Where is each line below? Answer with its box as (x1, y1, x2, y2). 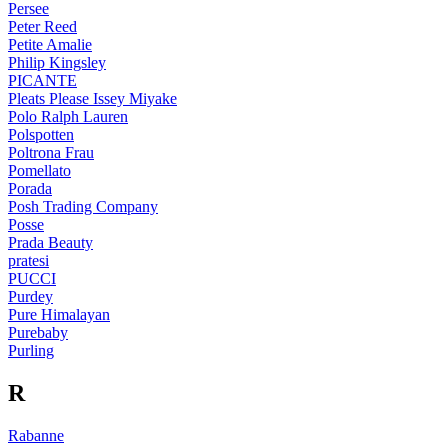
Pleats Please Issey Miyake (8, 89, 177, 107)
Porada (8, 179, 52, 197)
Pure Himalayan (8, 305, 110, 323)
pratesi (8, 251, 49, 269)
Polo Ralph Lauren (8, 107, 128, 125)
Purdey (8, 287, 53, 305)
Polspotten (8, 125, 74, 143)
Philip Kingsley (8, 53, 106, 71)
